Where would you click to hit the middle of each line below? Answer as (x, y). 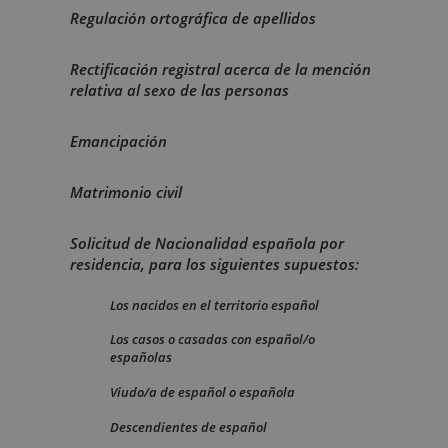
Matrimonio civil (126, 191)
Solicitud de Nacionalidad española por (207, 242)
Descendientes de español (188, 427)
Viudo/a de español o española (202, 392)
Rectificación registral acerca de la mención (220, 68)
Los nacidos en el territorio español (214, 304)
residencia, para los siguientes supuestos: (214, 263)
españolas (141, 357)
